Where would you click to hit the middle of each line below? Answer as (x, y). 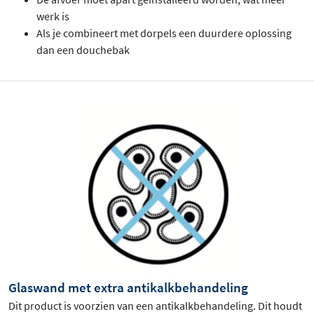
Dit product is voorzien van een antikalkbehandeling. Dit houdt (155, 305)
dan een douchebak (83, 49)
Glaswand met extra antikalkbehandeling (128, 287)
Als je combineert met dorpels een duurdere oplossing (164, 33)
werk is (53, 16)
